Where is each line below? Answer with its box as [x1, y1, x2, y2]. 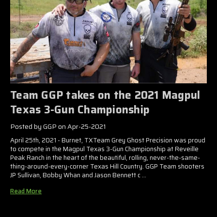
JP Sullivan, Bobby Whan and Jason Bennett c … [10, 170, 146, 181]
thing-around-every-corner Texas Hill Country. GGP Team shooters [10, 161, 204, 172]
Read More [10, 186, 42, 197]
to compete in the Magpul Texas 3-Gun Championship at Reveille [10, 144, 199, 155]
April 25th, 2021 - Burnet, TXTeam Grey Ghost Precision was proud [10, 135, 205, 146]
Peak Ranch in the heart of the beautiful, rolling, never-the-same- [10, 153, 200, 163]
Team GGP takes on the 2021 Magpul [10, 87, 201, 104]
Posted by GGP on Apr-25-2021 [10, 121, 106, 132]
